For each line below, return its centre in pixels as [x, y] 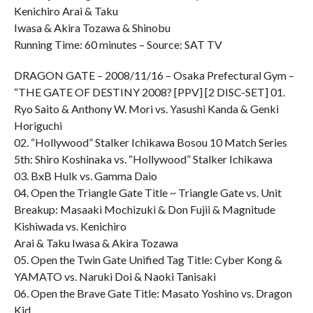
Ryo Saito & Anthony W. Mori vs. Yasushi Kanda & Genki [146, 109]
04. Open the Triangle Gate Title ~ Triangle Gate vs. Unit [147, 192]
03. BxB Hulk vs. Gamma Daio [85, 176]
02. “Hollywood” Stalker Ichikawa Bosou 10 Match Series [150, 142]
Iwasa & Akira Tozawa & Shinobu [92, 28]
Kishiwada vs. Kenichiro [70, 226]
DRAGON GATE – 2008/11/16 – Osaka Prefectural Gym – [154, 75]
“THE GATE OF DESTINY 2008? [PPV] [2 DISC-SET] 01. [149, 92]
